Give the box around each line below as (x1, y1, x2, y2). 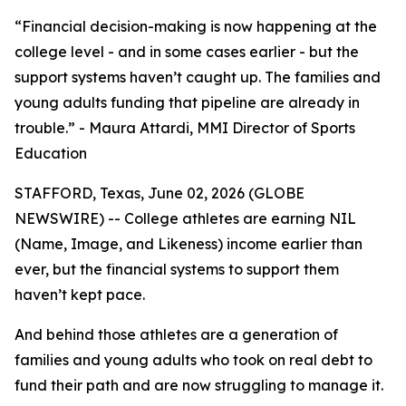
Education (14, 144, 87, 162)
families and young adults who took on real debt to (14, 351, 372, 369)
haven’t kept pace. (14, 285, 145, 304)
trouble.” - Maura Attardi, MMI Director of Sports (14, 119, 355, 137)
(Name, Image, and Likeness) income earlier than (14, 235, 362, 253)
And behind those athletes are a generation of (14, 325, 338, 343)
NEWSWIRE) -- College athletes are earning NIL (14, 209, 356, 227)
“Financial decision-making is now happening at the (14, 17, 377, 35)
